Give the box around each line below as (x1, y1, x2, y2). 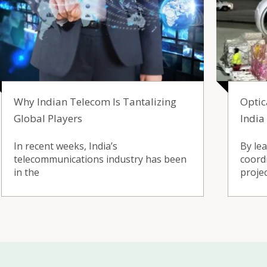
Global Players (14, 111, 82, 125)
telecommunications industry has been (14, 152, 187, 166)
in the (14, 165, 39, 179)
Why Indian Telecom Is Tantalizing (14, 94, 176, 108)
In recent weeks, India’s (14, 139, 117, 153)
